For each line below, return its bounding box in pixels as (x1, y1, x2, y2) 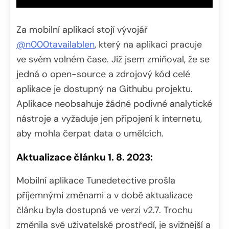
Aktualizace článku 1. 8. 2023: (16, 150, 153, 164)
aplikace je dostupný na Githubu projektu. (16, 82, 193, 95)
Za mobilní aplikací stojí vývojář (16, 23, 148, 36)
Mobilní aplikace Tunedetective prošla (16, 174, 175, 187)
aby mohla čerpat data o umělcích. (16, 127, 164, 140)
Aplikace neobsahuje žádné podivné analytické (16, 97, 212, 110)
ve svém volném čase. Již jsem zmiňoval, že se (16, 53, 210, 65)
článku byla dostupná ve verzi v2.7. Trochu (16, 203, 193, 216)
